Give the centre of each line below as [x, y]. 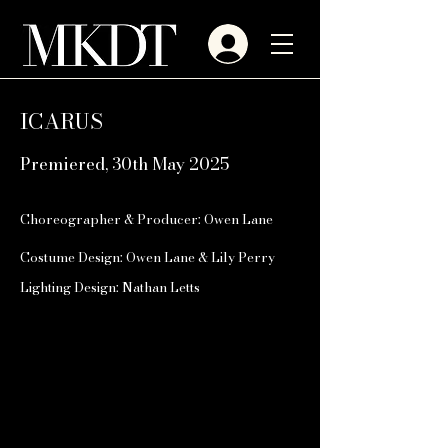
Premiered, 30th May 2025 [124, 164]
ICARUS [61, 121]
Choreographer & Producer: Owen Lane [146, 219]
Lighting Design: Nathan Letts [110, 287]
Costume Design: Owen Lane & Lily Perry [147, 257]
